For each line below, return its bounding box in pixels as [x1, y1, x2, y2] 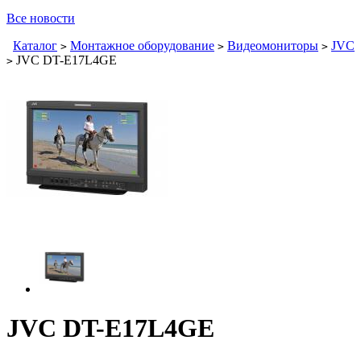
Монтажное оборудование [70, 39, 214, 52]
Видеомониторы [227, 39, 318, 52]
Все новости [6, 11, 75, 25]
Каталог [13, 39, 57, 52]
